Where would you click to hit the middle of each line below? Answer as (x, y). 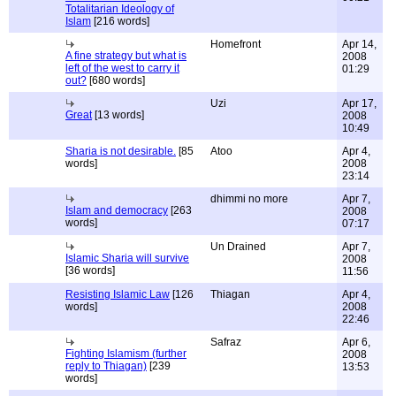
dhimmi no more (249, 199)
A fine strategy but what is (126, 56)
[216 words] (120, 21)
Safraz (226, 342)
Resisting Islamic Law (118, 294)
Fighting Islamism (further (126, 354)
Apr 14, (359, 44)
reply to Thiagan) (106, 366)
